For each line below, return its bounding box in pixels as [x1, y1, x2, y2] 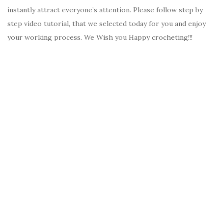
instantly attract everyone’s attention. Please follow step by [7, 5, 203, 15]
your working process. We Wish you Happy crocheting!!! [7, 33, 192, 42]
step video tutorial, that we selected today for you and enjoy [7, 19, 206, 28]
